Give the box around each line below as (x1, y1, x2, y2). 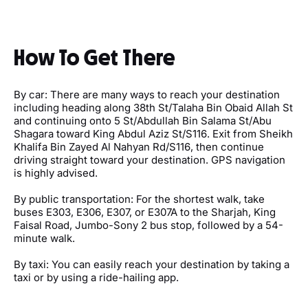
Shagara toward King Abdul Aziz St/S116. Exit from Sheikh (14, 127, 293, 140)
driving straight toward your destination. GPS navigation (14, 153, 285, 166)
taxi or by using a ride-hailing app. (14, 271, 179, 284)
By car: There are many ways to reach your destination (14, 88, 280, 101)
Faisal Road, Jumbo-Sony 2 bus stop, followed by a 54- (14, 219, 283, 232)
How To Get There (14, 45, 175, 71)
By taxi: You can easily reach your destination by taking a (14, 258, 289, 271)
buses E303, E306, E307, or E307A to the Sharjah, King (14, 206, 276, 219)
